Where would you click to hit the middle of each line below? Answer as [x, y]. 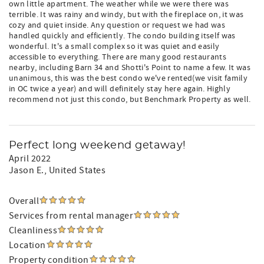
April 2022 [30, 159]
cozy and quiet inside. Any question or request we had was [117, 25]
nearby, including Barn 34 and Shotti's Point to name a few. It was [130, 68]
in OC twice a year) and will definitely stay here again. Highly [120, 89]
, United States [75, 170]
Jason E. [27, 170]
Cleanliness [33, 230]
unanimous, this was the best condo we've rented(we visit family [128, 78]
